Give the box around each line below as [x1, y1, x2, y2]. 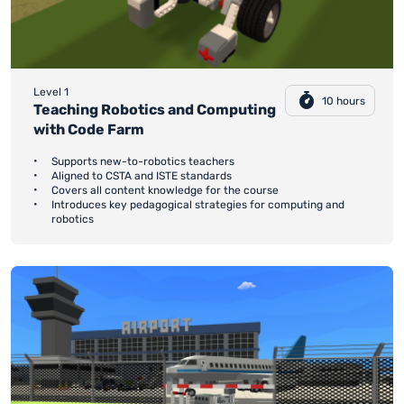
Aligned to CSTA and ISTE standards [51, 170, 232, 183]
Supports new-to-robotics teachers [51, 155, 234, 169]
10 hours [321, 94, 365, 107]
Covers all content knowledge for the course [51, 184, 279, 197]
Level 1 [33, 86, 69, 99]
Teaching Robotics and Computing [33, 101, 276, 119]
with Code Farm [33, 121, 144, 139]
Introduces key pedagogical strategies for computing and [51, 198, 344, 212]
